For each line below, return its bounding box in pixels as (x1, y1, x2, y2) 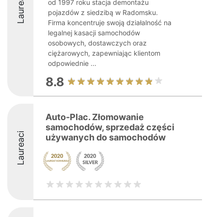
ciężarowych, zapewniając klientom (48, 49, 160, 57)
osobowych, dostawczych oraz (48, 39, 147, 47)
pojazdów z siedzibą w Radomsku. (48, 8, 158, 16)
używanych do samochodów (46, 132, 166, 142)
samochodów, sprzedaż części (46, 122, 174, 132)
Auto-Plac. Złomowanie (46, 112, 144, 122)
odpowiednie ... (48, 59, 96, 67)
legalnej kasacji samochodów (48, 29, 140, 37)
